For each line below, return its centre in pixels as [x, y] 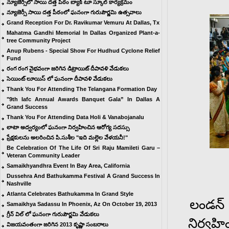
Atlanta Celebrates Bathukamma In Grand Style [70, 194]
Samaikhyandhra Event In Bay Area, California [68, 166]
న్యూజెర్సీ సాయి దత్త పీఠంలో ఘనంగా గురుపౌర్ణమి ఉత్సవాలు [74, 12]
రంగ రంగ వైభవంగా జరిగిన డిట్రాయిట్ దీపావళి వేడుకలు [68, 68]
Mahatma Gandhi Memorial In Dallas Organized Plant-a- [83, 33]
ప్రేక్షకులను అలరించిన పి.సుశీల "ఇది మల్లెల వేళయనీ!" [67, 138]
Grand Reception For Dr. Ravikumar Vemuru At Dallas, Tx [83, 22]
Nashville [19, 184]
